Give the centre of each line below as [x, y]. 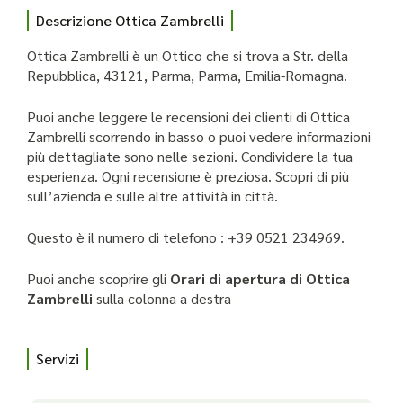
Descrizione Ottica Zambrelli [130, 20]
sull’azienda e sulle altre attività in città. [152, 195]
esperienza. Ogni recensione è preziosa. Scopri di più [188, 175]
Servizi [58, 358]
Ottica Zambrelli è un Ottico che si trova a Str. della [188, 55]
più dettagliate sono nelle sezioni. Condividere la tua [190, 156]
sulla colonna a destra [164, 298]
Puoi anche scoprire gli [99, 278]
